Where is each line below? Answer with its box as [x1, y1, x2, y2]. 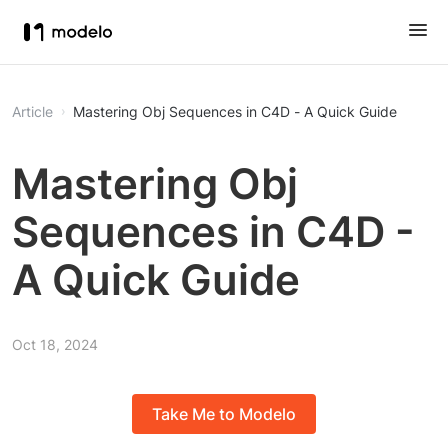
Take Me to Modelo [152, 404, 296, 425]
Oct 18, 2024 [12, 336, 98, 353]
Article [12, 103, 53, 120]
